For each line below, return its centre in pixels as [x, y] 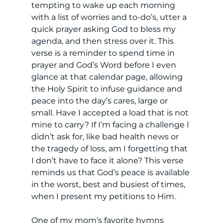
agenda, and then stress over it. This [103, 41]
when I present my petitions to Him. [104, 196]
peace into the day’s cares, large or [100, 101]
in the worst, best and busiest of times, [109, 184]
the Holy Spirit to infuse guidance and [108, 89]
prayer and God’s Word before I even [105, 65]
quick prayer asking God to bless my [104, 29]
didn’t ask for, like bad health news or [106, 136]
